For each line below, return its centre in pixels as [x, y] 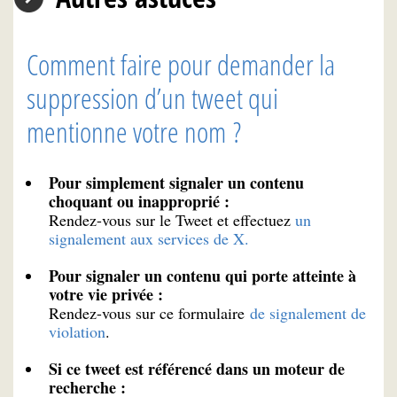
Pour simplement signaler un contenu [176, 183]
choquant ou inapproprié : [139, 202]
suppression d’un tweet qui [152, 98]
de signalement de [305, 313]
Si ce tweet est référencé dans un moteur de [197, 369]
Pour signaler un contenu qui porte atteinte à [202, 276]
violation [77, 332]
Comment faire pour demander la [181, 65]
